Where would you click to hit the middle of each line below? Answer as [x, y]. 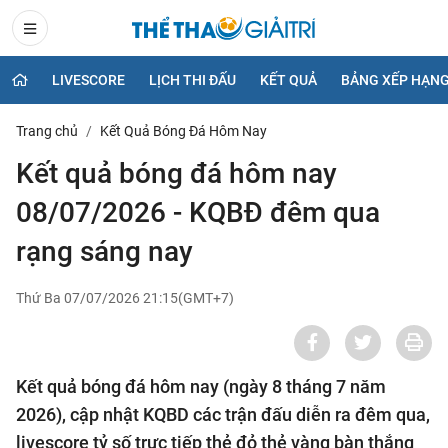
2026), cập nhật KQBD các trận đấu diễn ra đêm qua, [223, 414]
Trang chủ [47, 130]
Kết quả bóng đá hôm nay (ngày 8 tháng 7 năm [201, 386]
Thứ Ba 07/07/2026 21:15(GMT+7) [125, 297]
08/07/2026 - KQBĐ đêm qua [198, 212]
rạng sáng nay [104, 251]
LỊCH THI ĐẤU [192, 79]
